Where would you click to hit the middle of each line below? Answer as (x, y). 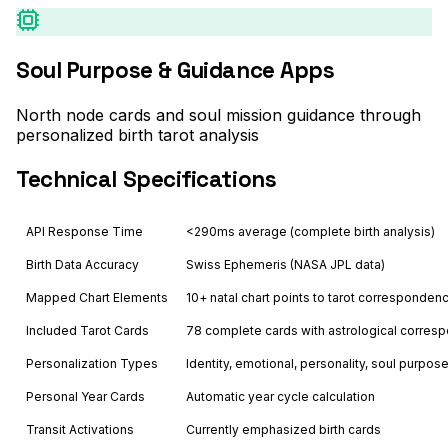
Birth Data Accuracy (82, 264)
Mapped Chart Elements (97, 297)
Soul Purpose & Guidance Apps (175, 70)
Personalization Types (92, 363)
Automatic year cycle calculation (280, 396)
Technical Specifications (146, 179)
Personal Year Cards (85, 396)
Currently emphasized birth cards (283, 429)
